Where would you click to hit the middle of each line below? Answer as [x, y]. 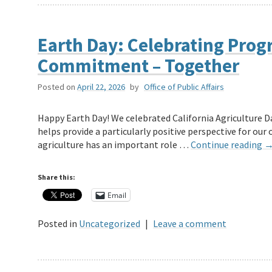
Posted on [56, 87]
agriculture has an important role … [114, 145]
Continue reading [227, 145]
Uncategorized [110, 224]
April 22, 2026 [101, 87]
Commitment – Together [138, 66]
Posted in [57, 224]
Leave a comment [190, 224]
